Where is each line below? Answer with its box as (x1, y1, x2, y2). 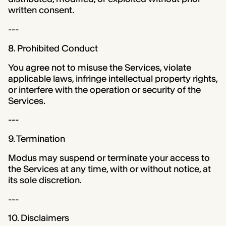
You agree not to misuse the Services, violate (8, 62, 191, 73)
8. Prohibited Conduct (8, 42, 98, 54)
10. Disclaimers (8, 212, 69, 224)
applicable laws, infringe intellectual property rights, (8, 73, 217, 84)
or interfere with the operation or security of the (8, 84, 201, 95)
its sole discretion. (8, 174, 82, 186)
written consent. (8, 5, 74, 16)
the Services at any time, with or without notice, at (8, 163, 211, 175)
